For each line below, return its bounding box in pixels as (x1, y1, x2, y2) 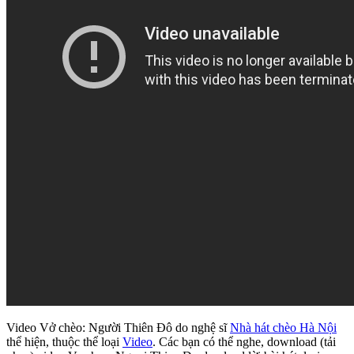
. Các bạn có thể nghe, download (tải (153, 335, 336, 349)
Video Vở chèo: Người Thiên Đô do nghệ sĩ (6, 321, 230, 335)
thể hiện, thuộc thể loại (6, 335, 122, 349)
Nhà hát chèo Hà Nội (230, 321, 337, 335)
